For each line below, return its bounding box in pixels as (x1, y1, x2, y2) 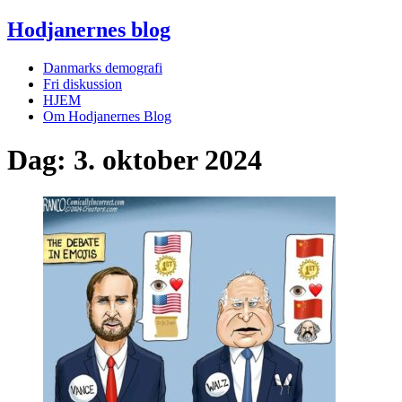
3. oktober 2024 (74, 144, 262, 177)
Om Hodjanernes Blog (43, 108, 171, 124)
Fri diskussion (43, 75, 122, 92)
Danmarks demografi (43, 59, 162, 75)
